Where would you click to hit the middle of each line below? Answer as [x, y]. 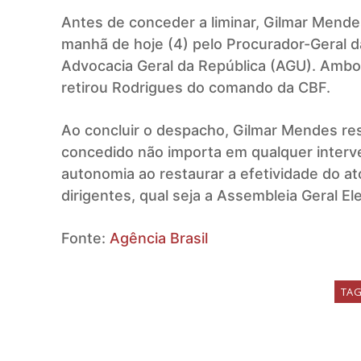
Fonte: [85, 238]
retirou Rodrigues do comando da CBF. [196, 87]
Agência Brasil [159, 238]
